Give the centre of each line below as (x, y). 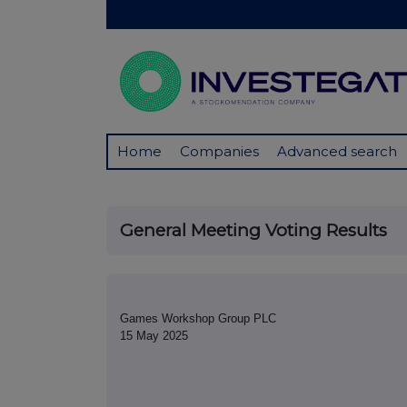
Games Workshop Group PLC (198, 319)
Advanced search (337, 152)
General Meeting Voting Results (253, 231)
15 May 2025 (154, 336)
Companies (219, 152)
